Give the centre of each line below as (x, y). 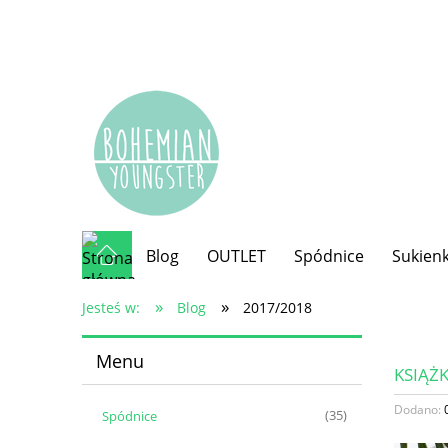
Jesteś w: (111, 308)
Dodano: (419, 409)
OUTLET (237, 256)
